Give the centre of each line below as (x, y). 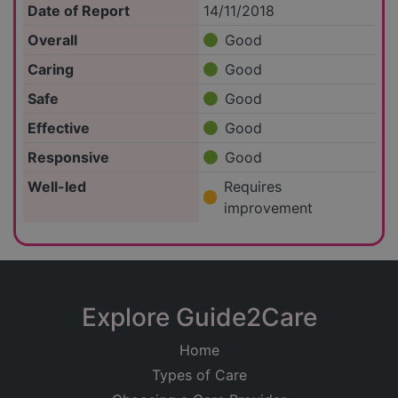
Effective (58, 128)
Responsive (68, 158)
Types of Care (199, 375)
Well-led (56, 187)
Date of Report (78, 11)
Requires (253, 187)
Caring (50, 70)
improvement (269, 208)
